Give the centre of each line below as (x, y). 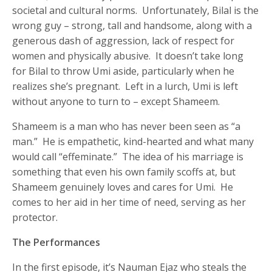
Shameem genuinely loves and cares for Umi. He (123, 187)
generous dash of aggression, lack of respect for (124, 41)
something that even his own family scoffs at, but (124, 172)
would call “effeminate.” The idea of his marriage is (128, 157)
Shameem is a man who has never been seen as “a (127, 127)
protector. (35, 218)
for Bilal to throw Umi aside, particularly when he (124, 71)
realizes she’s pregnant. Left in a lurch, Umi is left (125, 87)
